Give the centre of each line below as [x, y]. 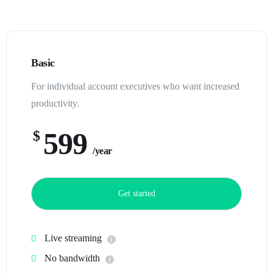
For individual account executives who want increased [135, 86]
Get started [136, 193]
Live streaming [73, 238]
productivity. [55, 103]
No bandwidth [72, 258]
